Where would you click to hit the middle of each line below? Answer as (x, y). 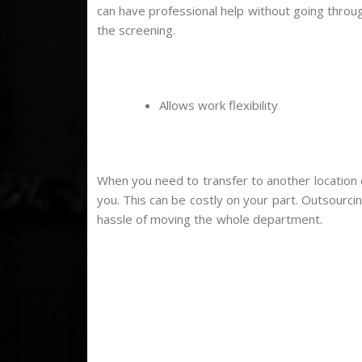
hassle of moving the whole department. (210, 219)
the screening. (136, 30)
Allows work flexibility (219, 105)
